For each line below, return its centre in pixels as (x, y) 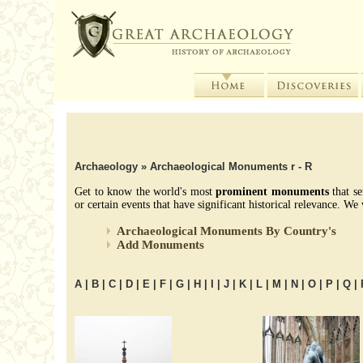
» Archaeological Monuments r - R (227, 167)
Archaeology (108, 167)
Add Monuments (161, 245)
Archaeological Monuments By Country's (227, 231)
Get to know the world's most (145, 192)
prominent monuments (272, 192)
